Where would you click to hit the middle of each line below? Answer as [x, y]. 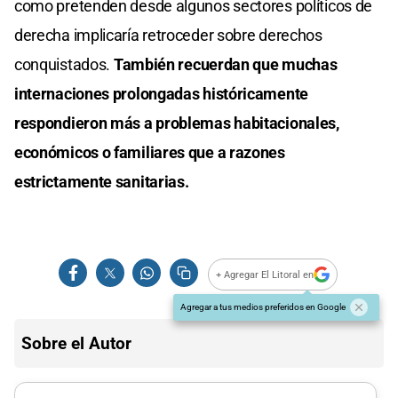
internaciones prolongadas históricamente [162, 94]
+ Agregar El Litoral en [265, 275]
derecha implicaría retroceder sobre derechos [168, 36]
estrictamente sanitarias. [102, 182]
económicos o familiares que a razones [150, 153]
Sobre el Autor [76, 344]
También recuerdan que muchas [225, 65]
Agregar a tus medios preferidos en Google [263, 307]
